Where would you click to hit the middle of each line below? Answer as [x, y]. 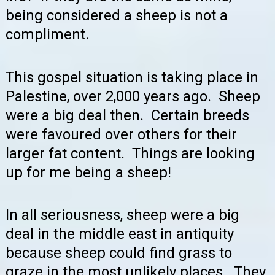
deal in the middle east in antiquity [120, 234]
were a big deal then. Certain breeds [127, 115]
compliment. [47, 35]
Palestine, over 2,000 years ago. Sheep [133, 96]
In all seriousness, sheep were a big [122, 215]
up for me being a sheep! [88, 172]
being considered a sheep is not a [117, 16]
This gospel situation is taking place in [132, 77]
